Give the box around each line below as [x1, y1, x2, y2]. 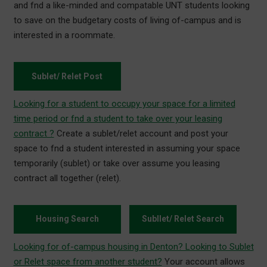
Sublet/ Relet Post [32, 71, 103, 81]
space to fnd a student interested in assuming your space [13, 142, 240, 154]
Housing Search [35, 214, 99, 224]
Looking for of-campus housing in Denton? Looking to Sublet [13, 241, 254, 252]
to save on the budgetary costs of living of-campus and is [13, 14, 241, 26]
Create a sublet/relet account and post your [54, 128, 228, 139]
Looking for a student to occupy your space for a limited [13, 98, 235, 109]
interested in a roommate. [13, 29, 115, 41]
